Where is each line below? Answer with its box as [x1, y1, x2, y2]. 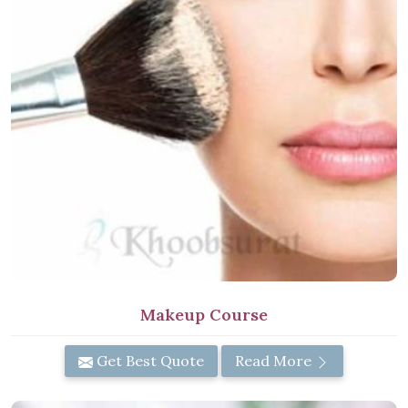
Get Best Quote [93, 352, 204, 371]
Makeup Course [140, 304, 268, 326]
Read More [235, 352, 315, 371]
